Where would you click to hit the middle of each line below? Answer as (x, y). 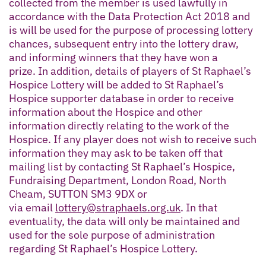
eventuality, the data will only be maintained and (124, 221)
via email (32, 207)
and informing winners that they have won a (113, 57)
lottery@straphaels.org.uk (118, 207)
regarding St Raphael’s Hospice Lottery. (103, 248)
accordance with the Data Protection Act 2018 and (129, 16)
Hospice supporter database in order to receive (121, 98)
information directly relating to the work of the (119, 125)
